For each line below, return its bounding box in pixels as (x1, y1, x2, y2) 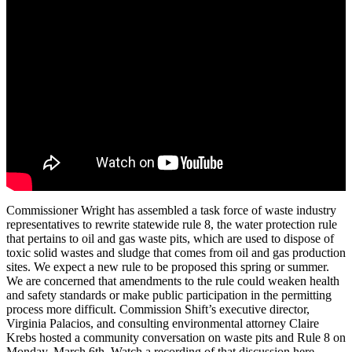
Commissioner (6, 203, 78, 218)
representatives (6, 218, 79, 232)
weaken (268, 274, 306, 288)
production (292, 246, 346, 260)
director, (269, 302, 310, 317)
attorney (246, 317, 286, 331)
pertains (27, 232, 66, 246)
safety (27, 288, 57, 302)
